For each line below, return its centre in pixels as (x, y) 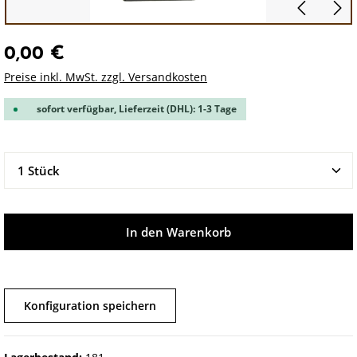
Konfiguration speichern (90, 306)
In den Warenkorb (178, 232)
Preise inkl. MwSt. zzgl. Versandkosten (106, 77)
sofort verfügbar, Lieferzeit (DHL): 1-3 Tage (135, 109)
